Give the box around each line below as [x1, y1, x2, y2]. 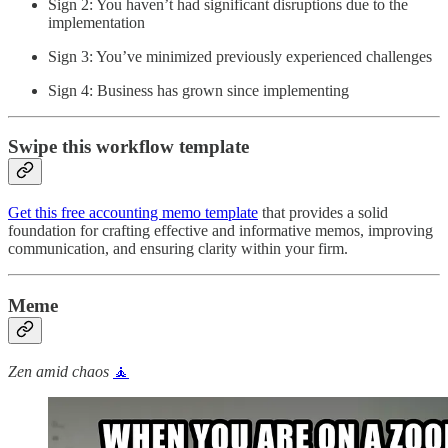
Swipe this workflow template [8, 136, 249, 158]
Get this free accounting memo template [8, 204, 258, 222]
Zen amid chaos [8, 362, 113, 380]
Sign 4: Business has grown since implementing [48, 81, 349, 99]
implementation [48, 13, 145, 31]
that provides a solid [258, 204, 388, 222]
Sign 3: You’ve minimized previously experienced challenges [48, 47, 436, 65]
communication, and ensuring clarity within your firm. [8, 240, 348, 258]
